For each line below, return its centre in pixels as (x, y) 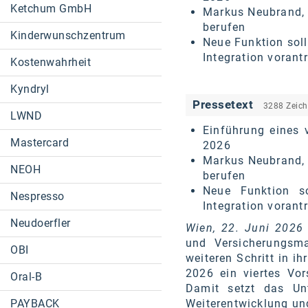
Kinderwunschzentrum (68, 35)
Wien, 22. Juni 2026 (245, 228)
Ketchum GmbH (51, 9)
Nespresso (37, 196)
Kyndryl (30, 89)
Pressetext (224, 104)
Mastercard (40, 143)
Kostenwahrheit (51, 62)
